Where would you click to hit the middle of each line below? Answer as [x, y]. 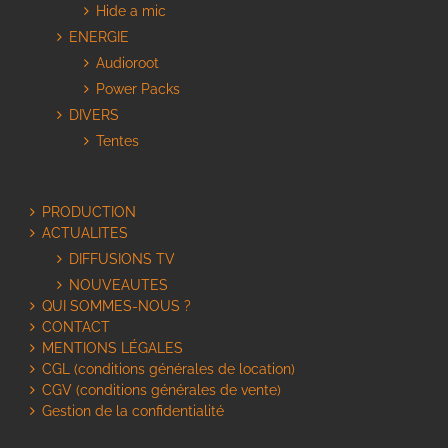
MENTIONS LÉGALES [112, 348]
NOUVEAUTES [118, 285]
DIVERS [94, 115]
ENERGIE [99, 37]
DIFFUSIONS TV [122, 259]
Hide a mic [131, 11]
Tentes [117, 141]
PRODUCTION [89, 212]
